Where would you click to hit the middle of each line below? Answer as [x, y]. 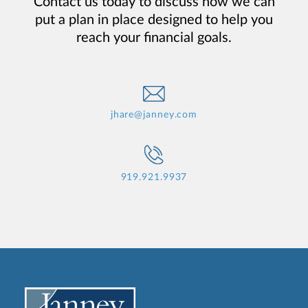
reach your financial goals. [154, 38]
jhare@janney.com [154, 115]
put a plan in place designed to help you [154, 20]
